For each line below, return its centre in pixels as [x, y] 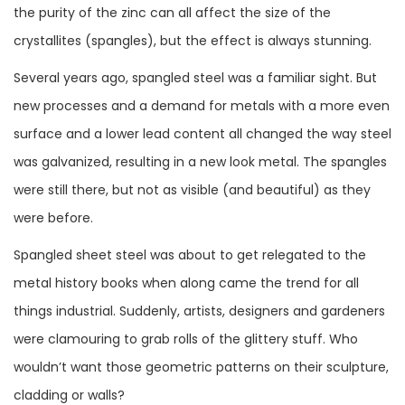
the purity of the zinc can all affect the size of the [172, 12]
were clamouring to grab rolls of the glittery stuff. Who [186, 339]
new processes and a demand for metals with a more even [202, 105]
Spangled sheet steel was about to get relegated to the [190, 254]
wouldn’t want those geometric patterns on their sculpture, [201, 367]
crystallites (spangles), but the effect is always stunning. [193, 40]
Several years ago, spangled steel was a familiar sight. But [195, 77]
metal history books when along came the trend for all [186, 283]
